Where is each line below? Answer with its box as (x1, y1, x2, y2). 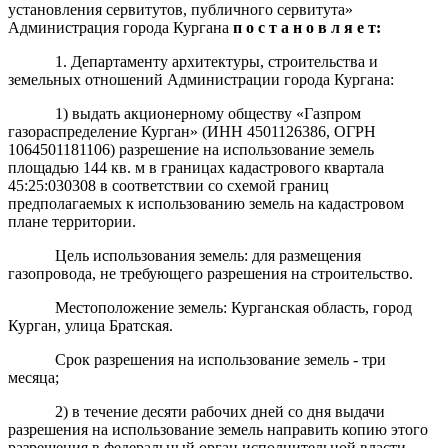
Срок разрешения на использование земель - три (54, 350, 386, 368)
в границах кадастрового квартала (149, 158, 384, 176)
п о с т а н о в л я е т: (233, 18, 381, 36)
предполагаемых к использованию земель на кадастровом (8, 194, 404, 212)
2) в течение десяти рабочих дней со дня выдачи (54, 402, 385, 420)
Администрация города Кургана (8, 18, 233, 36)
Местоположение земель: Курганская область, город (54, 298, 412, 316)
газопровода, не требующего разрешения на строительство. (8, 264, 413, 282)
